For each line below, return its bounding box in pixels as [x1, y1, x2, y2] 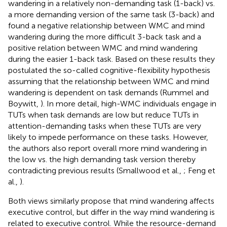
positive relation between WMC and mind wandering [8, 43, 198, 53]
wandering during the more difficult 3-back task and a [8, 31, 201, 42]
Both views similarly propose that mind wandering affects [8, 196, 214, 206]
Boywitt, [8, 98, 41, 108]
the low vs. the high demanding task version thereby [8, 154, 196, 164]
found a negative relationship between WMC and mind [8, 20, 205, 30]
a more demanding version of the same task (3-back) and [8, 9, 214, 19]
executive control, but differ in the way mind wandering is [8, 207, 215, 217]
